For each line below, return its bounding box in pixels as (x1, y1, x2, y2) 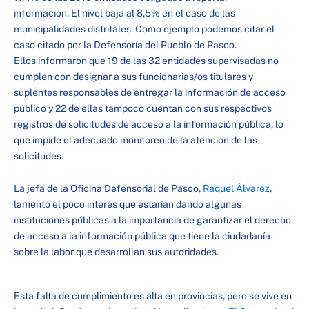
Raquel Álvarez (203, 183, 270, 194)
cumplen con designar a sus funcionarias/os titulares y (14, 70, 253, 82)
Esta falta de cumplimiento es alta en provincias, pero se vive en (14, 290, 292, 301)
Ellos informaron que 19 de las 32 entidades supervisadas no (14, 54, 279, 66)
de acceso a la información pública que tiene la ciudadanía (14, 230, 270, 241)
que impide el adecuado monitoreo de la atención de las (14, 134, 257, 146)
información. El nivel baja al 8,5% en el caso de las (14, 7, 235, 19)
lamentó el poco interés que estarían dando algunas (14, 199, 241, 210)
